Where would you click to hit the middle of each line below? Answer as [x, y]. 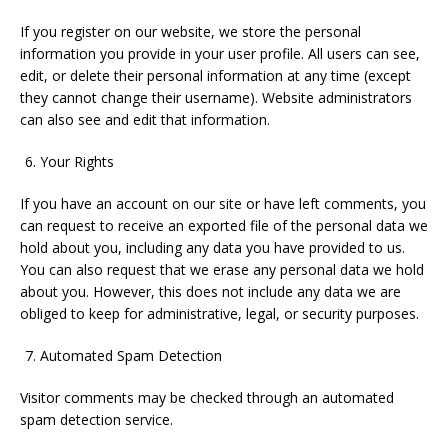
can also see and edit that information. [145, 119]
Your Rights [77, 161]
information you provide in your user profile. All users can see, [220, 53]
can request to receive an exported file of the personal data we [224, 225]
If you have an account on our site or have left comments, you [223, 203]
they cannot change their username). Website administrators [216, 97]
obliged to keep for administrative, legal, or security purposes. [219, 313]
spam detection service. [96, 419]
